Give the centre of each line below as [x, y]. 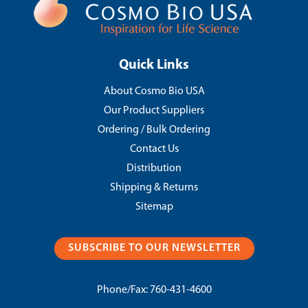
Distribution [154, 168]
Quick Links [154, 65]
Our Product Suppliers [154, 111]
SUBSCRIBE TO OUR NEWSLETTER [154, 248]
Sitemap [154, 207]
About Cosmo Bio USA [154, 91]
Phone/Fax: [123, 290]
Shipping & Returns [154, 188]
